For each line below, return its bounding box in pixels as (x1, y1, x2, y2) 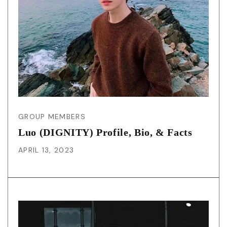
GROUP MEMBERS (18, 112, 86, 122)
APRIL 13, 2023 (18, 145, 74, 155)
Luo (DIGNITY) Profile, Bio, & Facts (18, 127, 193, 138)
